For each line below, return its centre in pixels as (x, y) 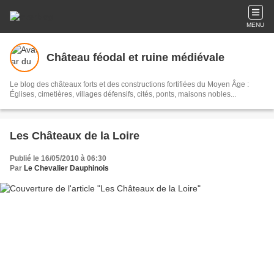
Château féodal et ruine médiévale (135, 57)
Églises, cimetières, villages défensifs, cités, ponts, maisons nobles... (123, 94)
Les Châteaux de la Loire (75, 136)
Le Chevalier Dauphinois (66, 168)
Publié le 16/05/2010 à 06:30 (58, 158)
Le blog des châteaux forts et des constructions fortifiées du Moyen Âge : (129, 84)
